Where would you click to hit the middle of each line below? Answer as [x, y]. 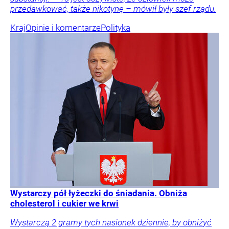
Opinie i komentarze [63, 27]
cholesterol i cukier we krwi [64, 203]
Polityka [116, 27]
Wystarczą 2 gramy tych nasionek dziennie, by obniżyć [111, 222]
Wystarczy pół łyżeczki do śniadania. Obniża [99, 193]
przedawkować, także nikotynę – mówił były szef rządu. [113, 8]
